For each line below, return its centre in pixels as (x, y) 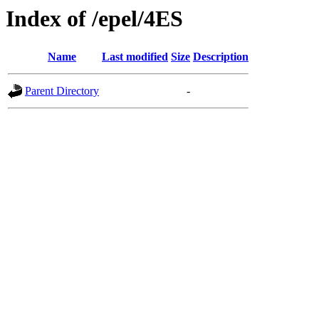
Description (221, 57)
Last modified (135, 57)
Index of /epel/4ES (94, 19)
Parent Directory (62, 91)
